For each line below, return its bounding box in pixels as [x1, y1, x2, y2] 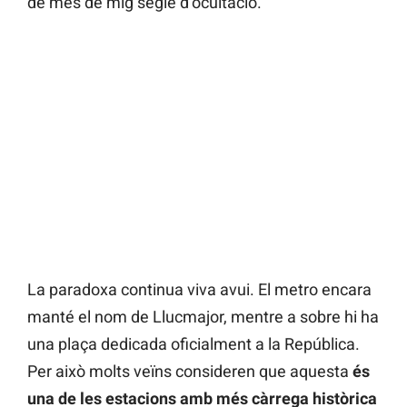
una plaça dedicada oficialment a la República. [27, 333, 360, 353]
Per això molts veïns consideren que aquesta [27, 361, 352, 381]
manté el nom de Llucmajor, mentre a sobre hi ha [27, 306, 379, 326]
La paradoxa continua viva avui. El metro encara [27, 279, 372, 299]
